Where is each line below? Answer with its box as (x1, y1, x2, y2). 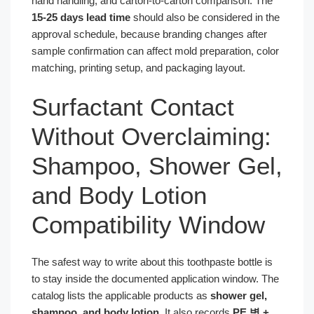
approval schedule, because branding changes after (32, 28, 267, 40)
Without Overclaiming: (32, 122, 271, 150)
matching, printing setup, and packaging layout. (32, 62, 245, 74)
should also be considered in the (130, 11, 280, 23)
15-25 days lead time (32, 11, 130, 23)
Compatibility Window (32, 210, 265, 238)
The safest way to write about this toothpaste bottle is (32, 255, 273, 268)
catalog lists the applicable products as (32, 289, 210, 301)
